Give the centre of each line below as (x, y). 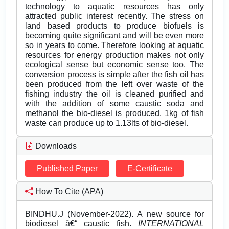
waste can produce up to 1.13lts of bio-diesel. (107, 123)
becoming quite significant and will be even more (114, 36)
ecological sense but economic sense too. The (114, 65)
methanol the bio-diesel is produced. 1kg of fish (114, 113)
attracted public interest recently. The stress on (114, 16)
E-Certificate (150, 169)
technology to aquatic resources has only (114, 7)
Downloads (55, 146)
